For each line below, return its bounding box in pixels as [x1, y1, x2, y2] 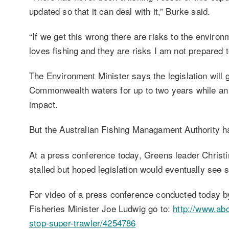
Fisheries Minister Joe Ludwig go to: [29, 201, 173, 215]
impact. [29, 98, 58, 111]
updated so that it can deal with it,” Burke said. [29, 4, 211, 17]
